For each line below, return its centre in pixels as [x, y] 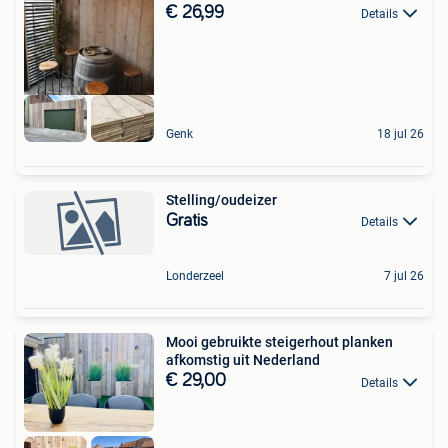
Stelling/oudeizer [221, 200]
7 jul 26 [404, 276]
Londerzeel [195, 276]
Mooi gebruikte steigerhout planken [279, 342]
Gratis [187, 221]
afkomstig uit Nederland [243, 360]
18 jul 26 [400, 134]
